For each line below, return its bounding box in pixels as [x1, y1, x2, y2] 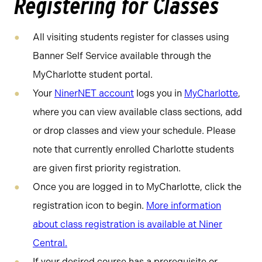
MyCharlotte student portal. [33, 69, 153, 80]
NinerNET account [54, 88, 134, 99]
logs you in [134, 88, 184, 99]
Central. [33, 237, 67, 249]
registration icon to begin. [33, 200, 146, 211]
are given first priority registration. [33, 163, 181, 174]
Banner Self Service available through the [33, 50, 211, 61]
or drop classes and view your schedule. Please [33, 125, 236, 136]
